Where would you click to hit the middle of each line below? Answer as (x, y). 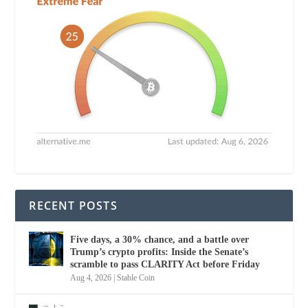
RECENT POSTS (73, 205)
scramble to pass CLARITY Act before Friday (165, 264)
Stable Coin (136, 277)
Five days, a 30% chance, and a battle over (160, 239)
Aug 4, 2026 (91, 277)
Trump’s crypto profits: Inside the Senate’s (159, 252)
